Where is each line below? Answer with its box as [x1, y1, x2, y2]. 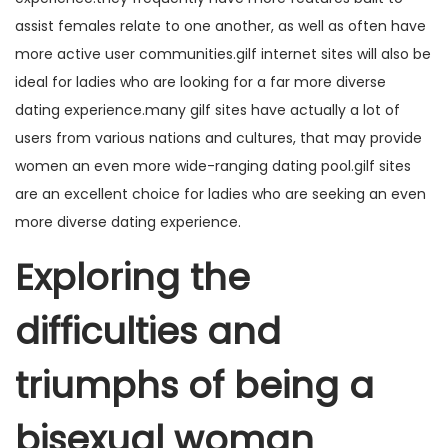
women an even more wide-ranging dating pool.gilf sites [15, 156, 411, 176]
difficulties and [15, 306, 281, 357]
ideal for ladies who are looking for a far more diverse [15, 72, 386, 92]
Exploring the [15, 252, 250, 303]
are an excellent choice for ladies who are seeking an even [15, 184, 426, 204]
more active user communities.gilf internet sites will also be [15, 44, 431, 64]
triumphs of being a [15, 360, 374, 411]
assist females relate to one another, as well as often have [15, 16, 426, 36]
